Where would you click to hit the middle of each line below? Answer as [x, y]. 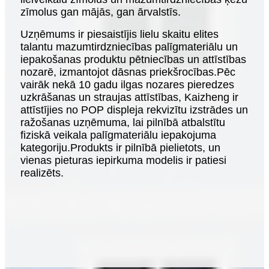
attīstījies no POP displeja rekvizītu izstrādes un [134, 110]
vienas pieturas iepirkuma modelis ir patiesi [123, 161]
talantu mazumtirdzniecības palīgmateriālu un [129, 47]
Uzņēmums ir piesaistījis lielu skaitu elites [119, 35]
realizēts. [42, 173]
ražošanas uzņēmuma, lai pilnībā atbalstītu [123, 123]
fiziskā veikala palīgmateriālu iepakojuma [118, 135]
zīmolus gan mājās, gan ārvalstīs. [101, 12]
